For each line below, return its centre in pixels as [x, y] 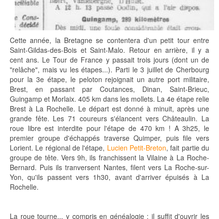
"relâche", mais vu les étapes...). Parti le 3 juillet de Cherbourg [109, 70]
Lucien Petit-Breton [137, 148]
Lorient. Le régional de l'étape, [58, 148]
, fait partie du [188, 148]
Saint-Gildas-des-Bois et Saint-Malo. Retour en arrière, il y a [109, 50]
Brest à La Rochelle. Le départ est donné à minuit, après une [109, 109]
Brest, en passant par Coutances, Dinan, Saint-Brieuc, [109, 89]
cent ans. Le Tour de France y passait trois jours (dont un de [109, 60]
